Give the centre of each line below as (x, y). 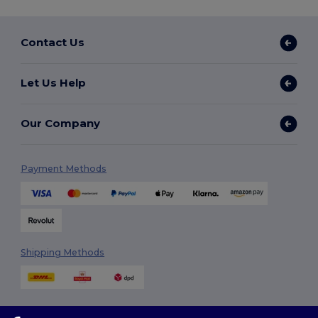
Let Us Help (54, 83)
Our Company (61, 124)
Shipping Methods (63, 252)
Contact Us (53, 43)
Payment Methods (64, 168)
